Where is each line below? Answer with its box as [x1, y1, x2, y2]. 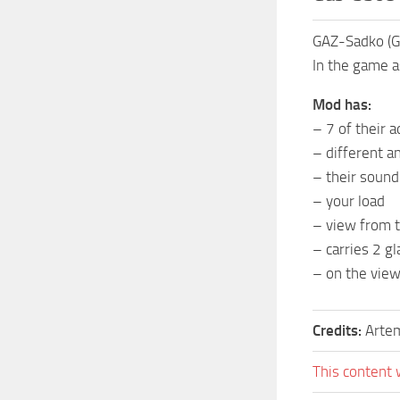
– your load [312, 192, 385, 211]
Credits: [312, 321, 365, 340]
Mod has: [312, 96, 371, 114]
